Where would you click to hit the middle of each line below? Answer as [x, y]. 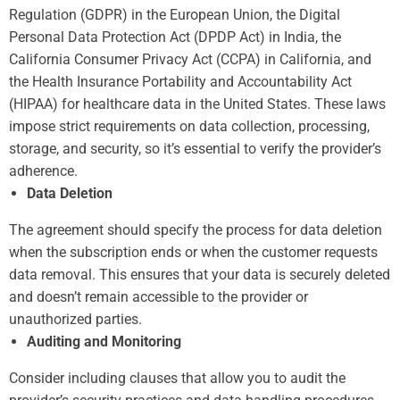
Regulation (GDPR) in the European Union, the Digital [175, 14]
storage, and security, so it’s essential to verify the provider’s [195, 148]
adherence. [43, 171]
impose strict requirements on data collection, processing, [189, 126]
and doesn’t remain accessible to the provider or [158, 296]
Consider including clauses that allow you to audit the [177, 378]
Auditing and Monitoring [104, 341]
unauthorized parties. [75, 319]
